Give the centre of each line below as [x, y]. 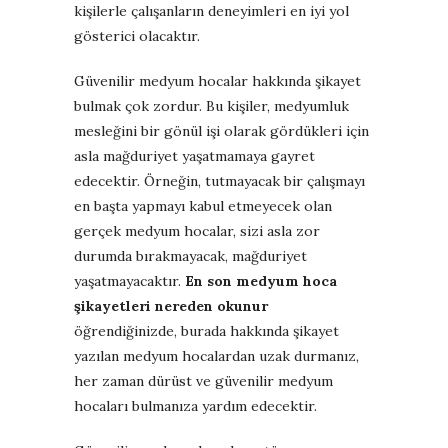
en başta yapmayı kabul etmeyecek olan [203, 205]
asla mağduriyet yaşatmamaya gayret [194, 155]
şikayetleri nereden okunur [171, 305]
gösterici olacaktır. [137, 35]
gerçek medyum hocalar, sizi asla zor [197, 230]
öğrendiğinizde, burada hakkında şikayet [206, 330]
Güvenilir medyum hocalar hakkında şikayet [217, 80]
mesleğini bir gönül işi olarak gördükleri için [221, 130]
